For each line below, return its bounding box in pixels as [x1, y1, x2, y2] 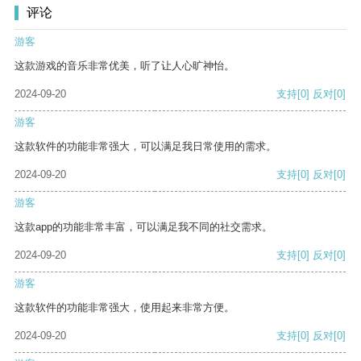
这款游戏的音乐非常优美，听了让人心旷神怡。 [15, 60, 234, 73]
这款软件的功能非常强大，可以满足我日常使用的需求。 [15, 140, 276, 153]
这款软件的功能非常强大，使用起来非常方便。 [15, 301, 234, 314]
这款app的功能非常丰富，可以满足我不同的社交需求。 [15, 221, 272, 234]
